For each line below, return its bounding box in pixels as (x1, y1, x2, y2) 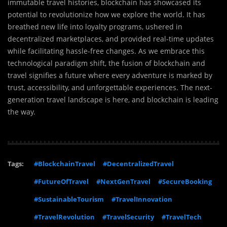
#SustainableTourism (34, 195, 104, 204)
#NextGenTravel (96, 177, 150, 186)
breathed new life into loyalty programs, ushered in (8, 22, 182, 32)
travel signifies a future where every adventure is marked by (8, 70, 212, 81)
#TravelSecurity (102, 212, 154, 222)
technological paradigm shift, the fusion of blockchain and (8, 58, 205, 68)
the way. (8, 107, 35, 117)
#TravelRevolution (34, 212, 95, 222)
